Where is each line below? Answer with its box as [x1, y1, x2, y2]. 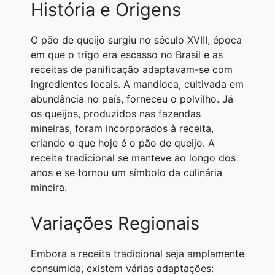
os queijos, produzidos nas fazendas [31, 107, 201, 120]
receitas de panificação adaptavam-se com [31, 63, 233, 76]
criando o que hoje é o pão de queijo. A [31, 136, 215, 149]
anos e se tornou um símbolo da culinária [31, 166, 222, 179]
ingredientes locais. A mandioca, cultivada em [31, 77, 244, 90]
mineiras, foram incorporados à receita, [31, 122, 214, 134]
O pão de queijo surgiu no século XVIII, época [31, 33, 242, 46]
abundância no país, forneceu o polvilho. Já [31, 92, 233, 105]
